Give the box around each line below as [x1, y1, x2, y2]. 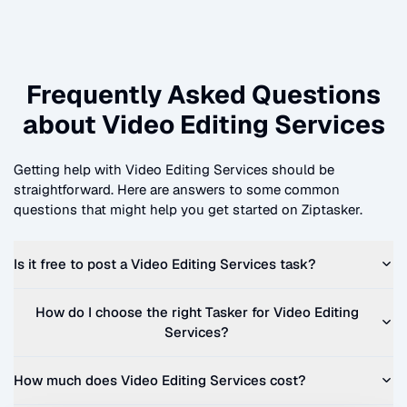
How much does [14, 371, 121, 389]
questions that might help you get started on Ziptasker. [14, 201, 362, 219]
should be [268, 161, 334, 179]
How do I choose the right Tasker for [35, 303, 273, 321]
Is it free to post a [14, 254, 131, 273]
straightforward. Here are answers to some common [14, 181, 340, 199]
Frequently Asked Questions [26, 77, 381, 111]
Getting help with [14, 161, 125, 179]
